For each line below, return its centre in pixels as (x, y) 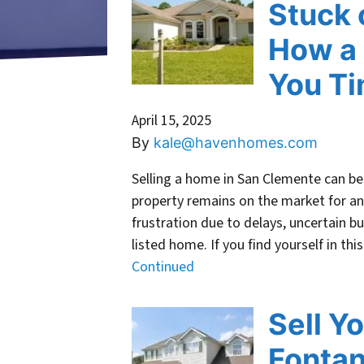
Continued (163, 267)
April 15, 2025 (171, 121)
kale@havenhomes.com (236, 143)
